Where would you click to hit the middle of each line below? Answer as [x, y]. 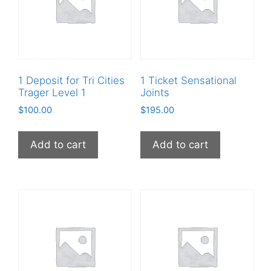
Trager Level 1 [52, 93]
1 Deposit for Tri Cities [71, 81]
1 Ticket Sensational [188, 81]
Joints [155, 93]
